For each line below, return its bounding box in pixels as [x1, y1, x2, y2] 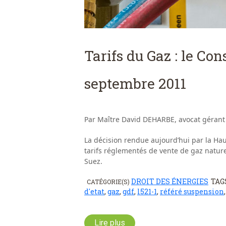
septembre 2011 [84, 74, 186, 93]
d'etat [84, 187, 104, 197]
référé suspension [160, 187, 224, 197]
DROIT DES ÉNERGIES [131, 177, 208, 187]
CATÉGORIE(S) [87, 178, 131, 186]
